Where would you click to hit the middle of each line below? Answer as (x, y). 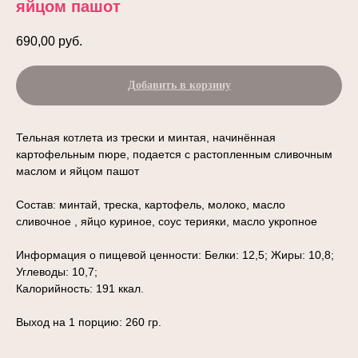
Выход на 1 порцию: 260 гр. (89, 322)
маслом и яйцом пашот (78, 171)
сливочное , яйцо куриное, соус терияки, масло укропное (167, 222)
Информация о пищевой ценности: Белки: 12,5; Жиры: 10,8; (175, 255)
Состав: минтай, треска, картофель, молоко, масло (151, 205)
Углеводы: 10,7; (57, 272)
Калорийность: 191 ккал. (80, 289)
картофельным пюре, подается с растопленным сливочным (174, 155)
